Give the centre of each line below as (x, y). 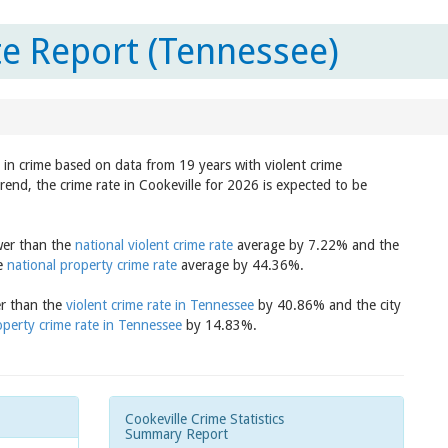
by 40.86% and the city (327, 305)
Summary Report (176, 434)
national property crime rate (92, 265)
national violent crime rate (154, 245)
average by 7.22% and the (316, 245)
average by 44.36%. (240, 265)
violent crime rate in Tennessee (160, 305)
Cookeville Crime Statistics (204, 419)
